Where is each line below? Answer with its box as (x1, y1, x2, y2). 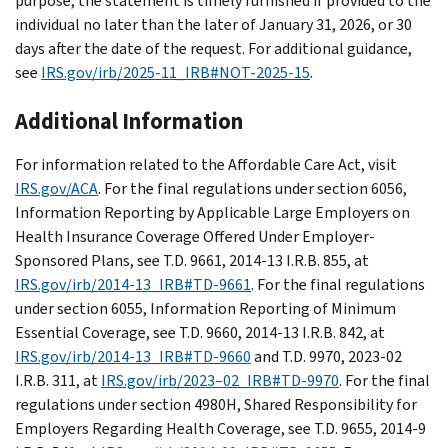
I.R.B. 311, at (15, 369, 101, 391)
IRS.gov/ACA (15, 177, 98, 199)
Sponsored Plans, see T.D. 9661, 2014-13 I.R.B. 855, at (15, 249, 369, 271)
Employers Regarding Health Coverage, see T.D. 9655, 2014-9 (15, 417, 426, 439)
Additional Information (15, 106, 243, 136)
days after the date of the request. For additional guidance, (15, 37, 412, 59)
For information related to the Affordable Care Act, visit (15, 153, 397, 175)
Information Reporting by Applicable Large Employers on (15, 201, 410, 223)
